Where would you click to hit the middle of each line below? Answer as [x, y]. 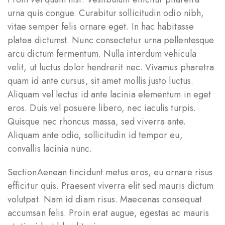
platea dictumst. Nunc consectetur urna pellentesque [111, 40]
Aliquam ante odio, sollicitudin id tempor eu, [95, 135]
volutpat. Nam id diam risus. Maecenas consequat [105, 199]
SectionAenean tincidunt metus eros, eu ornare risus [110, 172]
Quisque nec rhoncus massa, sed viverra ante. [97, 122]
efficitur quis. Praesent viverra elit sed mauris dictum [111, 186]
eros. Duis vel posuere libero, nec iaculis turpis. [102, 108]
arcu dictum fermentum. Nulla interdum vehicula [102, 54]
